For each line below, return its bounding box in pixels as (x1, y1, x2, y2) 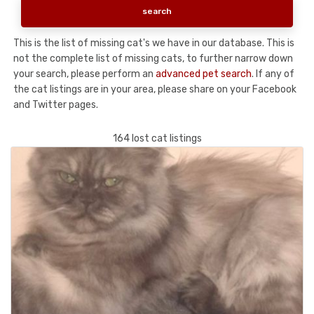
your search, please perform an (13, 67, 156, 80)
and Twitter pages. (13, 98, 98, 111)
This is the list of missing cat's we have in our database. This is (13, 36, 294, 49)
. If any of (252, 67, 294, 80)
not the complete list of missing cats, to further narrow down (13, 52, 293, 64)
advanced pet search (156, 67, 252, 80)
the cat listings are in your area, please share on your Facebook (13, 83, 296, 95)
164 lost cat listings (112, 132, 202, 144)
